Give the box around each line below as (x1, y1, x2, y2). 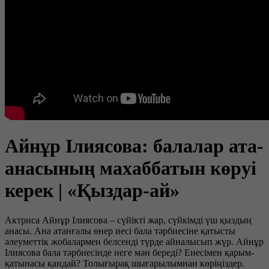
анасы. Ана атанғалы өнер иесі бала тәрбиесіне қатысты (5, 225, 235, 236)
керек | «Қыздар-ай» (5, 180, 180, 202)
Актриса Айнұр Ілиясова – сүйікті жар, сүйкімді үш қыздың (5, 214, 252, 225)
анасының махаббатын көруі (5, 157, 256, 180)
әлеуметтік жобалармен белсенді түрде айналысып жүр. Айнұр (5, 236, 264, 247)
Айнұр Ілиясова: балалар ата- (5, 135, 264, 157)
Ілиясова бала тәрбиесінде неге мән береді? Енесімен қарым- (5, 247, 254, 258)
